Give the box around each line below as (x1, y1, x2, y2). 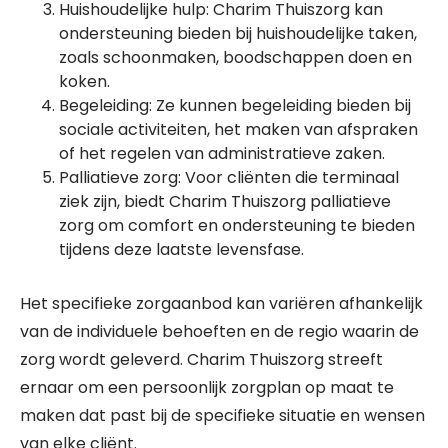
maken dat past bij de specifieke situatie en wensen (20, 404, 425, 427)
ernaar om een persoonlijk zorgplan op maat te (20, 376, 394, 399)
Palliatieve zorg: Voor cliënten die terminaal (59, 166, 399, 189)
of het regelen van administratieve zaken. (59, 142, 385, 165)
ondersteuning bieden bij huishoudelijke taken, (59, 22, 417, 45)
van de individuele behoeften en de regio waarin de (20, 320, 419, 343)
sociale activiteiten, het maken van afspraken (59, 118, 418, 141)
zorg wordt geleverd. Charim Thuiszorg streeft (20, 348, 383, 371)
